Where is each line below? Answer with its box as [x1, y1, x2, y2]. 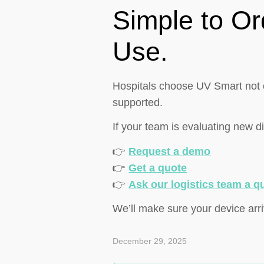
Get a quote [128, 161, 187, 174]
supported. [113, 96, 163, 108]
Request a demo [128, 145, 211, 157]
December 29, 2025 [113, 236, 187, 246]
